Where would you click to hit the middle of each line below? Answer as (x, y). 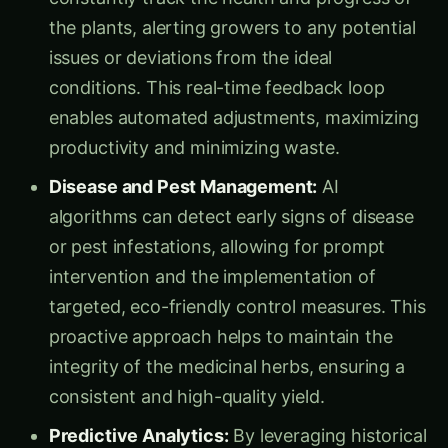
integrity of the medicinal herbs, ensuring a (226, 348)
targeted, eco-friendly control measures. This (237, 288)
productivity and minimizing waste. (194, 129)
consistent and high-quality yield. (186, 378)
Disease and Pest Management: (183, 168)
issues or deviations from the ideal (190, 39)
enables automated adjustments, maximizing (234, 99)
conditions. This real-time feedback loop (216, 69)
